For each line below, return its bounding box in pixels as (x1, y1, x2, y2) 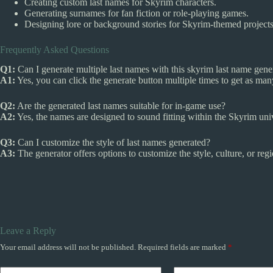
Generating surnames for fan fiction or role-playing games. (24, 7, 249, 18)
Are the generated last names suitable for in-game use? (15, 101, 225, 112)
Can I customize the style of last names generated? (15, 137, 210, 148)
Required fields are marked (138, 243, 228, 252)
